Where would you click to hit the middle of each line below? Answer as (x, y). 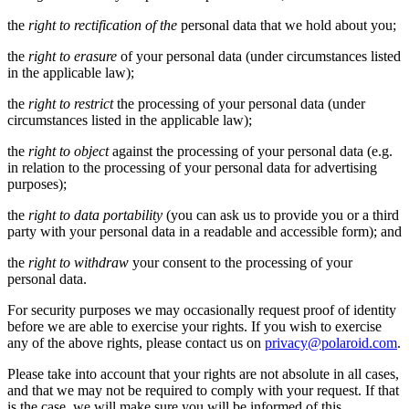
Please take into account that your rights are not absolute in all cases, (203, 373)
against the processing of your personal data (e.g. (251, 151)
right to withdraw (79, 262)
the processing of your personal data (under (239, 103)
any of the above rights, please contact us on (136, 342)
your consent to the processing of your (241, 262)
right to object (68, 151)
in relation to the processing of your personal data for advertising (192, 167)
